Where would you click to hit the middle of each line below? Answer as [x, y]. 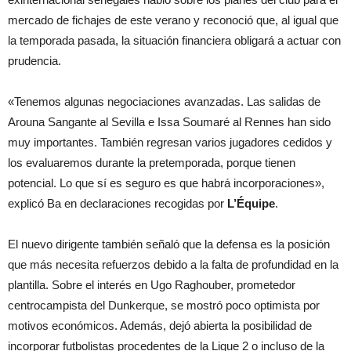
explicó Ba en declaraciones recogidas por [118, 203]
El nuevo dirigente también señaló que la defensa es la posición [169, 244]
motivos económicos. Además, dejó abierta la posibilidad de [160, 325]
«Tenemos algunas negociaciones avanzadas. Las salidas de [164, 101]
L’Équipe [251, 203]
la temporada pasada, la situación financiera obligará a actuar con [174, 40]
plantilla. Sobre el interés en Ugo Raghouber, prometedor [152, 284]
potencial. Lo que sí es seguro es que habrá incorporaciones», [166, 183]
